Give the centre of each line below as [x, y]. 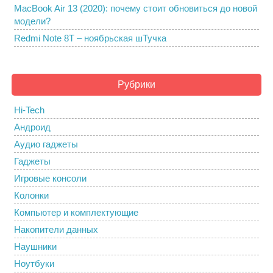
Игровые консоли [50, 178]
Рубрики [136, 84]
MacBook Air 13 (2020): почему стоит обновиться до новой [136, 8]
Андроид [32, 127]
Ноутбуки [34, 264]
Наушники [35, 246]
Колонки [31, 195]
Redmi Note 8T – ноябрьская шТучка [90, 38]
